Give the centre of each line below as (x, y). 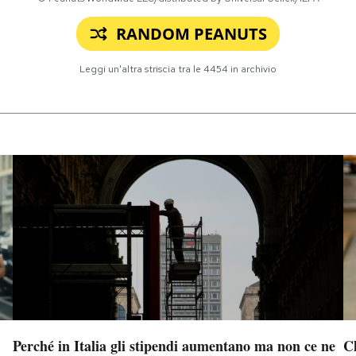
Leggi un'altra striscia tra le (141, 69)
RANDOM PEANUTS (192, 33)
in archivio (252, 69)
